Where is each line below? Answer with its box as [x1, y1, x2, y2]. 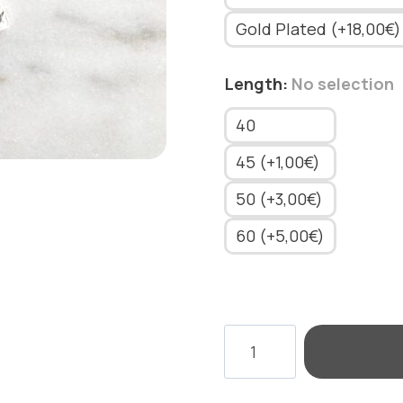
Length [224, 73, 282, 94]
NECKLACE [223, 327, 307, 348]
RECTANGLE [223, 352, 318, 373]
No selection [291, 73, 394, 94]
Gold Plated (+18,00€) [235, 18, 401, 40]
